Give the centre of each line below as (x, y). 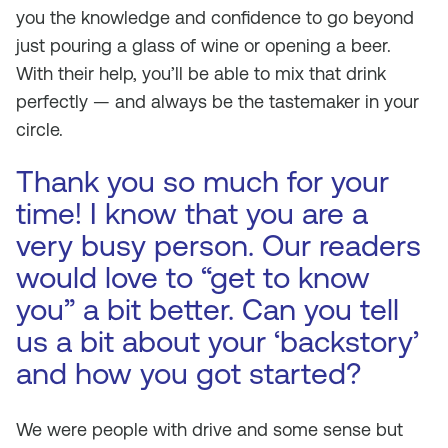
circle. (39, 129)
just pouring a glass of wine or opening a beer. (203, 45)
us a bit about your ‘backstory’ (217, 341)
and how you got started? (188, 373)
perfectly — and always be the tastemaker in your (217, 101)
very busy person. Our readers (218, 245)
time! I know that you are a (192, 213)
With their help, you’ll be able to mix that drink (201, 73)
